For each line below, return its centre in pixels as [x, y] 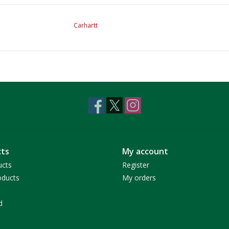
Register [136, 165]
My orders [139, 177]
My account [145, 151]
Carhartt [86, 25]
